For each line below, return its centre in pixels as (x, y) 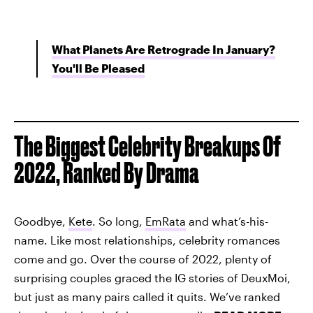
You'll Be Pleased (98, 68)
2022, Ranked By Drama (107, 173)
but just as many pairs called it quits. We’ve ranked (147, 297)
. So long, (119, 221)
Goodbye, (41, 221)
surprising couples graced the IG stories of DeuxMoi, (152, 278)
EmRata (166, 221)
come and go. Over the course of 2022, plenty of (143, 259)
